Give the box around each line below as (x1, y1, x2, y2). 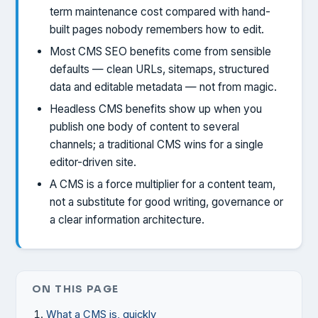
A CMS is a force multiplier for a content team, (50, 177, 275, 192)
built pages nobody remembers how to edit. (50, 22, 264, 36)
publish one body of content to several (50, 120, 239, 133)
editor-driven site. (50, 155, 136, 169)
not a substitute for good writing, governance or (50, 195, 283, 209)
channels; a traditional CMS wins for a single (50, 138, 263, 151)
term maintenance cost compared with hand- (50, 4, 270, 18)
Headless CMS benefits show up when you (50, 102, 262, 116)
